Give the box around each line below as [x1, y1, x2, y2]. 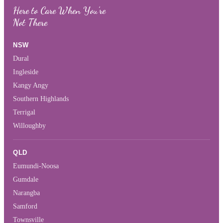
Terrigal [13, 109, 35, 116]
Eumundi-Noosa [13, 162, 59, 170]
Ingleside [13, 68, 38, 76]
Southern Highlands [13, 95, 69, 103]
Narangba [13, 189, 40, 197]
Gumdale [13, 176, 38, 184]
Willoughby [13, 122, 46, 130]
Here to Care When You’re [13, 5, 106, 16]
